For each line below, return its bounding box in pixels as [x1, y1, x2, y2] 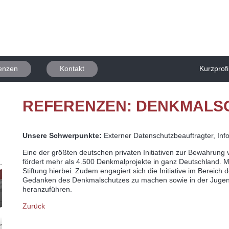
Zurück [22, 202, 45, 210]
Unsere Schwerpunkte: [22, 131, 102, 140]
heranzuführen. [22, 185, 72, 193]
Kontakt [60, 64, 84, 73]
